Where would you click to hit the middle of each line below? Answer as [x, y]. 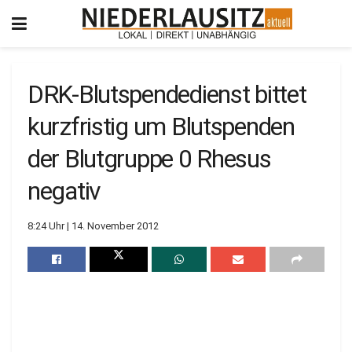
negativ [64, 191]
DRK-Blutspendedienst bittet [167, 94]
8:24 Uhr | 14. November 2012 [93, 225]
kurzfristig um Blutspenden [161, 126]
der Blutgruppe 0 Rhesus [149, 159]
